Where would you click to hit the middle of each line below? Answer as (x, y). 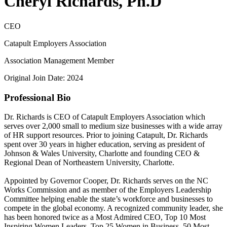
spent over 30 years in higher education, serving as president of (104, 144)
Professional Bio (37, 97)
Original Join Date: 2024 (44, 78)
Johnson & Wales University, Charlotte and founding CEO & (102, 154)
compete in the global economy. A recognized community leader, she (113, 208)
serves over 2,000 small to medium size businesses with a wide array (113, 126)
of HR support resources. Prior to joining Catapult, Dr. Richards (106, 135)
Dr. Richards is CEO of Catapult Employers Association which (105, 117)
